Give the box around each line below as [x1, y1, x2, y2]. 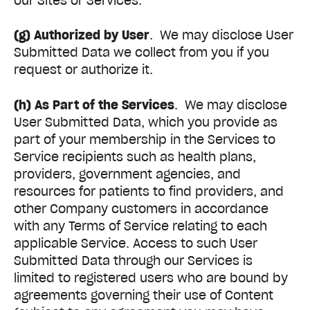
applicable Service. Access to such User [14, 235, 257, 251]
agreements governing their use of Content [14, 286, 273, 303]
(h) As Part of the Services [14, 96, 174, 113]
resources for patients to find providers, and [14, 183, 284, 199]
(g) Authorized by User [14, 27, 149, 44]
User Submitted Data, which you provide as [14, 113, 277, 130]
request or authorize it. [14, 62, 153, 78]
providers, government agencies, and [14, 165, 241, 182]
